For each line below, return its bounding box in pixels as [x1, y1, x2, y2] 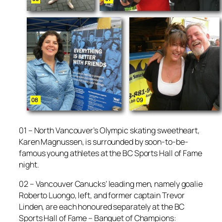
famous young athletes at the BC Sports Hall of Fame [19, 148, 202, 159]
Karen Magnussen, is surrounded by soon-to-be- [19, 136, 188, 147]
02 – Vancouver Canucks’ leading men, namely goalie [19, 178, 203, 190]
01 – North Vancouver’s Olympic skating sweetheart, [19, 125, 200, 136]
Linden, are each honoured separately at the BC [19, 201, 185, 213]
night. [19, 159, 39, 170]
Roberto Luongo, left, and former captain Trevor [19, 190, 185, 201]
